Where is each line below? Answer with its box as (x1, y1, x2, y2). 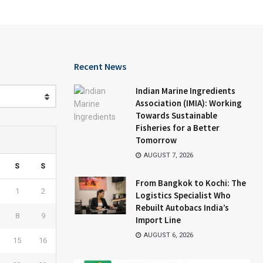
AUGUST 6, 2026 (142, 231, 193, 239)
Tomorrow (136, 134, 177, 146)
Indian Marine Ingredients (136, 85, 235, 96)
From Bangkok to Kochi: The (136, 177, 246, 188)
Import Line (136, 214, 181, 225)
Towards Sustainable (136, 109, 217, 121)
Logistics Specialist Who (136, 189, 231, 201)
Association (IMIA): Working (136, 97, 242, 109)
